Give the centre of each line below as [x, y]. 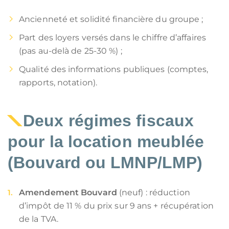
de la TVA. [39, 219]
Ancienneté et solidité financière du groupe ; [111, 19]
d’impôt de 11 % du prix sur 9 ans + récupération [116, 206]
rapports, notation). [58, 83]
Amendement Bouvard [68, 192]
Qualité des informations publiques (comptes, [114, 69]
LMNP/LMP [154, 163]
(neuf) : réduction [153, 192]
